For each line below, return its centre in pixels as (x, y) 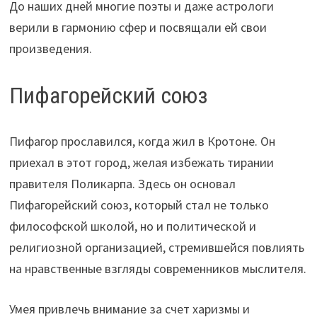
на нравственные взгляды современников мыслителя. (158, 269)
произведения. (51, 48)
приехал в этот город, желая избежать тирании (142, 163)
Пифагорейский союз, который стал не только (139, 205)
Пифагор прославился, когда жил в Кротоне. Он (143, 142)
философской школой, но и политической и (133, 226)
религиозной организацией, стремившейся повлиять (157, 248)
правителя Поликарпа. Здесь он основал (123, 184)
